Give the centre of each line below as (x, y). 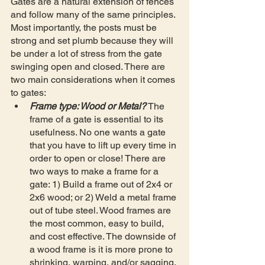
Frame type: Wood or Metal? (88, 106)
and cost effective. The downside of (104, 236)
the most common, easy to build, (98, 223)
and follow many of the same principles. (94, 14)
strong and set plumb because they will (93, 40)
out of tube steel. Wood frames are (101, 210)
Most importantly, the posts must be (85, 27)
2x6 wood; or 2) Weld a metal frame (104, 197)
